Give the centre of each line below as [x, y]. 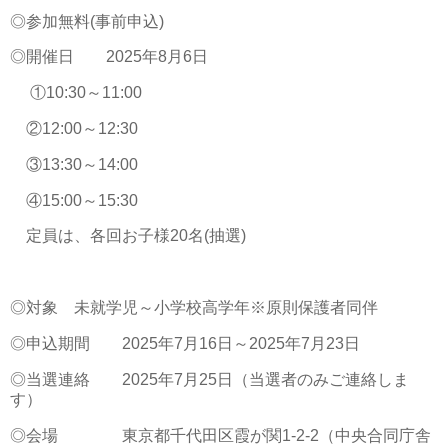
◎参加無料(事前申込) [87, 21]
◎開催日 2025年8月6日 [109, 57]
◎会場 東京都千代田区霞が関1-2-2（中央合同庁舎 [220, 435]
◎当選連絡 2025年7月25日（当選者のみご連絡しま [209, 379]
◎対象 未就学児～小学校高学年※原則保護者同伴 [194, 308]
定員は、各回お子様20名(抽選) [128, 236]
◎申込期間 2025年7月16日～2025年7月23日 [185, 343]
